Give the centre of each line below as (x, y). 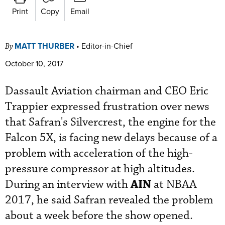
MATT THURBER (44, 46)
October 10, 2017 (34, 63)
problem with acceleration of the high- (99, 153)
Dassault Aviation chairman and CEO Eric (107, 91)
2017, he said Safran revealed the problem (109, 200)
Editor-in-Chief (107, 45)
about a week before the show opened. (99, 215)
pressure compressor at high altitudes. (100, 169)
